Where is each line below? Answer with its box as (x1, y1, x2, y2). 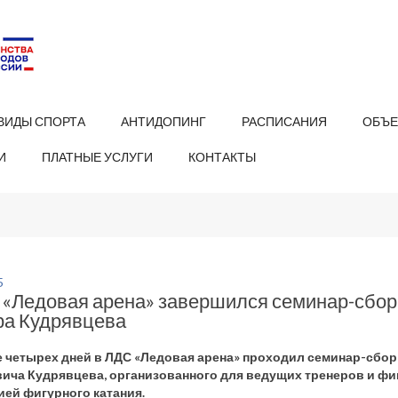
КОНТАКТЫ (188, 149, 256, 164)
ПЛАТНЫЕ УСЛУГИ (42, 149, 153, 164)
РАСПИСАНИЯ (242, 114, 327, 129)
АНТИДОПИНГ (121, 114, 206, 129)
